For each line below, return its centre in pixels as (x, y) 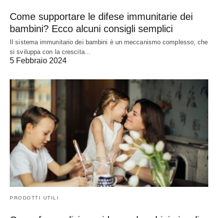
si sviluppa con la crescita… (50, 52)
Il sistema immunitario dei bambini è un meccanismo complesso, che (109, 42)
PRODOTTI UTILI (34, 198)
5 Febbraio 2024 (38, 60)
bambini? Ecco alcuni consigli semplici (91, 28)
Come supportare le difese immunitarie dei (101, 16)
